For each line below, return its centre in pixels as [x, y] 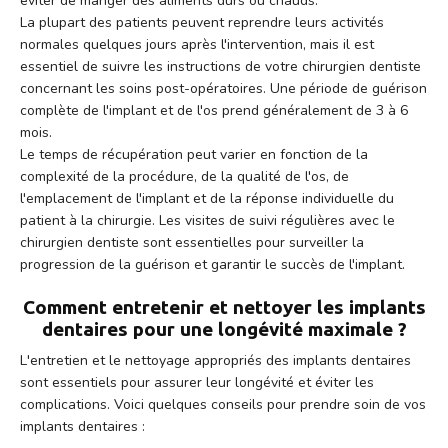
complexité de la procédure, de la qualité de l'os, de [184, 176]
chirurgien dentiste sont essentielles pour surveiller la [192, 242]
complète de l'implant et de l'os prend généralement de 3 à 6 [214, 110]
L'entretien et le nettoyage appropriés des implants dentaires [215, 360]
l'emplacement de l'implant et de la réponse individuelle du [207, 198]
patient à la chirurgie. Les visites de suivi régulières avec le [207, 220]
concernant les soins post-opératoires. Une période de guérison [223, 88]
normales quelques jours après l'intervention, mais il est [197, 44]
